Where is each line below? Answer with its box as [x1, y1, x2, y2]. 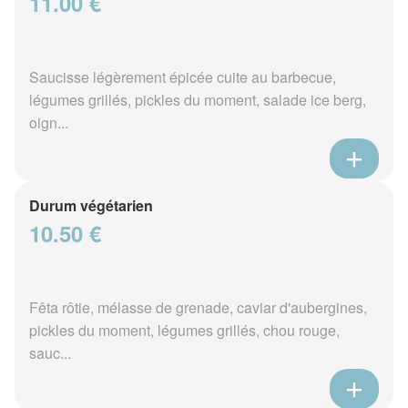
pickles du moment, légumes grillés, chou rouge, [29, 320, 340, 342]
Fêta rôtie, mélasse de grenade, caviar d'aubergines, [29, 297, 367, 319]
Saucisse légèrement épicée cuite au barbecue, [29, 66, 336, 88]
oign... [29, 112, 68, 134]
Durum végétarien [29, 195, 153, 217]
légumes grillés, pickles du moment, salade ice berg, [29, 89, 366, 111]
